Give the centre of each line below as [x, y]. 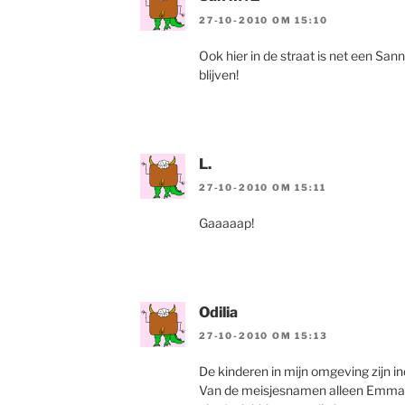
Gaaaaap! [226, 222]
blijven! [219, 74]
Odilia [218, 312]
